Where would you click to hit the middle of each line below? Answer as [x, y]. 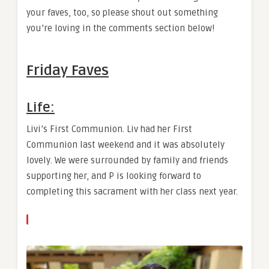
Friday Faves [68, 71]
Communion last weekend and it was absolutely [125, 145]
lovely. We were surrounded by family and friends [127, 161]
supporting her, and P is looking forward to [114, 176]
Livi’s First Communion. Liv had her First [109, 129]
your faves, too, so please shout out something [122, 13]
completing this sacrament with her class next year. [132, 192]
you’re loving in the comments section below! [120, 29]
